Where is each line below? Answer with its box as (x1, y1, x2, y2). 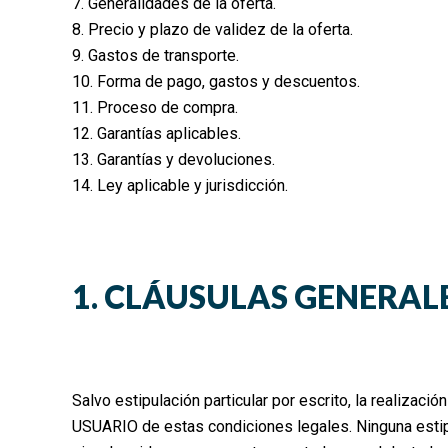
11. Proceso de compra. (72, 97, 238, 117)
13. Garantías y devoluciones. (72, 149, 275, 169)
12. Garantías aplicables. (72, 123, 241, 143)
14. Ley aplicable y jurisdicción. (72, 175, 288, 195)
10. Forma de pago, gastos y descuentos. (72, 71, 360, 91)
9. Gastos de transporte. (72, 45, 239, 65)
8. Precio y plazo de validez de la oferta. (72, 19, 353, 39)
